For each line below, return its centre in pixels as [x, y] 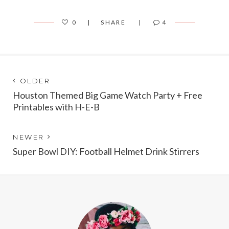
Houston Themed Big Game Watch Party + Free [108, 95]
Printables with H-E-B [56, 107]
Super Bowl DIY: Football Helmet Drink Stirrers [106, 151]
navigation [41, 100]
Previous [66, 135]
